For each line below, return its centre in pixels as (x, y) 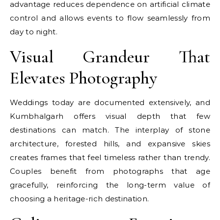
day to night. (34, 32)
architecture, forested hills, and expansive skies (110, 144)
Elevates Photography (83, 78)
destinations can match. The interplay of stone (110, 130)
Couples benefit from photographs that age (110, 171)
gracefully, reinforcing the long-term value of (110, 185)
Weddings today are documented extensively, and (110, 102)
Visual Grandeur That (110, 57)
